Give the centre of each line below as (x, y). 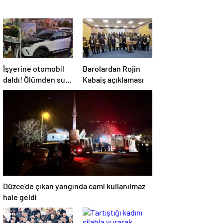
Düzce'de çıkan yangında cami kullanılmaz (74, 186)
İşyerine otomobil (34, 68)
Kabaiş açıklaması (113, 79)
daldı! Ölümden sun (36, 79)
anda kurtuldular (32, 90)
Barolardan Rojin (111, 68)
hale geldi (20, 197)
